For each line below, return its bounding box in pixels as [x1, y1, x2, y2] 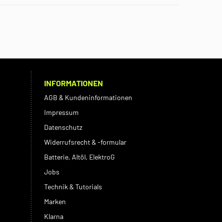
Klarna [44, 212, 64, 221]
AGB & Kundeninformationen [44, 93, 133, 102]
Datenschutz [44, 123, 83, 132]
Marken [44, 197, 66, 206]
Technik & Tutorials [44, 182, 103, 191]
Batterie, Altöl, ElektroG [44, 153, 115, 162]
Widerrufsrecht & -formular [44, 138, 127, 147]
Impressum [44, 108, 79, 117]
